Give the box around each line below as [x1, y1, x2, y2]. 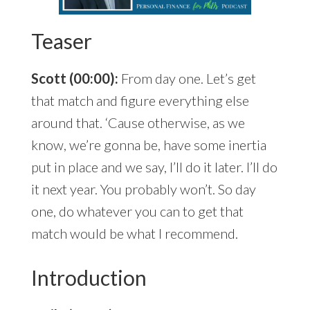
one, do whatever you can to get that [30, 203, 244, 220]
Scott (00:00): [30, 70, 118, 87]
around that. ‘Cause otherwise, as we [30, 114, 245, 131]
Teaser [30, 28, 92, 54]
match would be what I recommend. [30, 225, 238, 242]
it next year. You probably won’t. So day [30, 181, 256, 198]
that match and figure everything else [30, 92, 249, 109]
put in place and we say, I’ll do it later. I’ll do [30, 158, 277, 176]
